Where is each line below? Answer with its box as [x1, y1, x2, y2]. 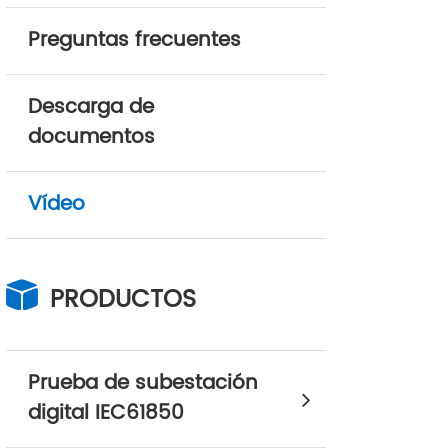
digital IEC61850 [28, 397, 184, 430]
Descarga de [28, 91, 154, 124]
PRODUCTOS [50, 279, 196, 320]
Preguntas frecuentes [28, 24, 241, 57]
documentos [28, 121, 155, 154]
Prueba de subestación [28, 367, 258, 400]
